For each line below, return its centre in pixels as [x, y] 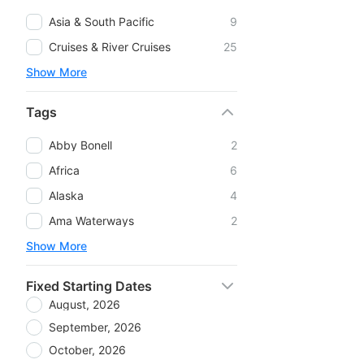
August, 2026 [84, 304]
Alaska [66, 195]
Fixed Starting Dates [89, 286]
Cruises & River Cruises [110, 46]
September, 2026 [95, 327]
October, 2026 [87, 350]
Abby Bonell [80, 145]
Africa [64, 170]
